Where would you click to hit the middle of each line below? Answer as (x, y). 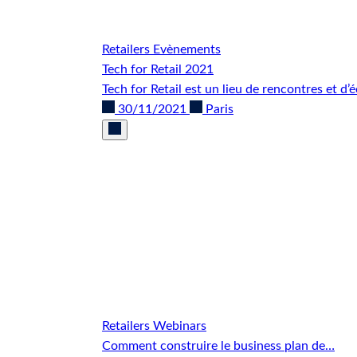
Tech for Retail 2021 (158, 69)
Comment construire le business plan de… (218, 345)
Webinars (180, 326)
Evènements (187, 49)
